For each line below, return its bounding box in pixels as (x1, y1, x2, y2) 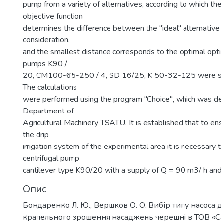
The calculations (23, 82, 77, 93)
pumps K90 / (23, 58, 67, 69)
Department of (23, 106, 74, 116)
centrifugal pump (23, 153, 79, 164)
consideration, (23, 35, 70, 45)
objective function (23, 11, 83, 22)
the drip (23, 129, 49, 140)
